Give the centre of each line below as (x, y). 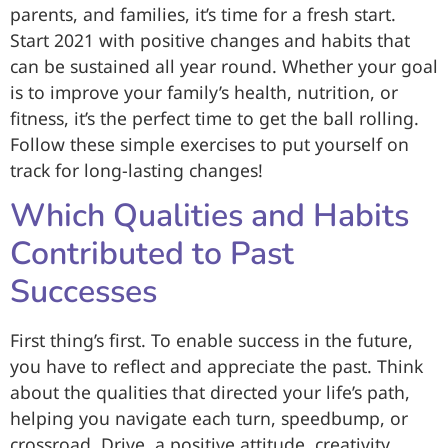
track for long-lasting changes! (136, 169)
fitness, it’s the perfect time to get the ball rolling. (214, 117)
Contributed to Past (152, 254)
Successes (83, 292)
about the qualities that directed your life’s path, (210, 392)
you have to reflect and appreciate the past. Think (216, 366)
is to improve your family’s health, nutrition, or (204, 91)
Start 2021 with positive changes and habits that (210, 39)
